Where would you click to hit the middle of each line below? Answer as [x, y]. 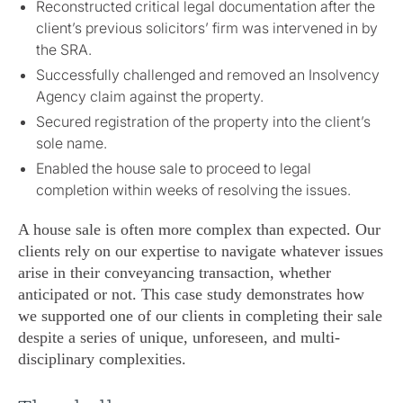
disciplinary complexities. [102, 359]
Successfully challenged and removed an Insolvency [208, 75]
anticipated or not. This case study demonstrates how [191, 295]
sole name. [72, 143]
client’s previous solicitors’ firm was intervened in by [207, 28]
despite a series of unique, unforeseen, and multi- [179, 338]
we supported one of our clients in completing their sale [200, 316]
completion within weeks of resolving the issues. [193, 190]
